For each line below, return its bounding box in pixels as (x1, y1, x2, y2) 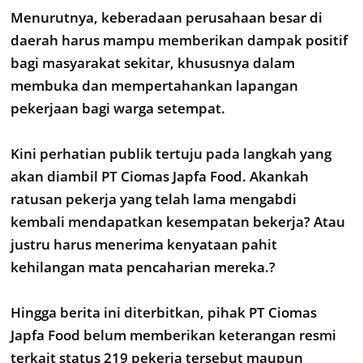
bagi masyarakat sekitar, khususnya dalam (11, 53, 295, 72)
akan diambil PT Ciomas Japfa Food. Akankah (11, 167, 309, 186)
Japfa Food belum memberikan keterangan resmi (11, 326, 336, 344)
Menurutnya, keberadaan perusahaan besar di (11, 8, 322, 27)
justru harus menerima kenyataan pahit (11, 235, 277, 254)
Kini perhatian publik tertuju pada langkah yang (11, 144, 331, 163)
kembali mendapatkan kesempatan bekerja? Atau (11, 212, 345, 231)
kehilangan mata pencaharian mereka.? (11, 258, 275, 276)
